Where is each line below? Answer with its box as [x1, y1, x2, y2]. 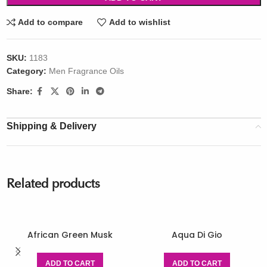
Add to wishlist [108, 17, 170, 27]
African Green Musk [27, 228, 113, 241]
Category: [6, 66, 46, 76]
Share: [6, 86, 33, 97]
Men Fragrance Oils [48, 66, 124, 76]
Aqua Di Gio [172, 228, 223, 241]
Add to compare [18, 17, 83, 27]
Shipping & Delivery [6, 120, 97, 131]
